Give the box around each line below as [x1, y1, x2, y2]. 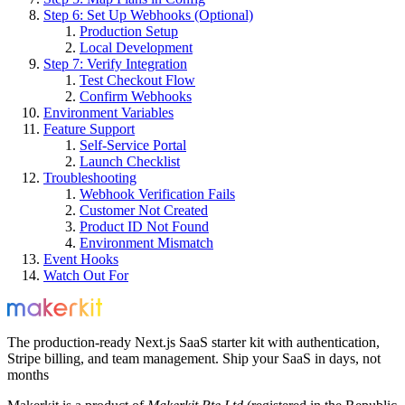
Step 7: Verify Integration [43, 56, 187, 72]
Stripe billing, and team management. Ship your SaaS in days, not [7, 351, 381, 367]
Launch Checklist [80, 154, 180, 170]
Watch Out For [43, 268, 128, 284]
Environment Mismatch [80, 235, 213, 251]
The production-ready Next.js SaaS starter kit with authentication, [7, 334, 380, 351]
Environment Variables [43, 105, 174, 121]
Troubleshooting [43, 170, 137, 186]
